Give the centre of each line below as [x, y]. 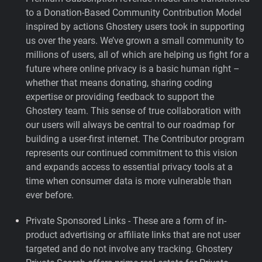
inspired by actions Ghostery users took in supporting [135, 27]
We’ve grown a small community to [172, 41]
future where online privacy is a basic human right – [133, 69]
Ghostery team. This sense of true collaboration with [133, 111]
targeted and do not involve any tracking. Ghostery [129, 249]
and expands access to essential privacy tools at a [129, 167]
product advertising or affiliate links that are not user [133, 235]
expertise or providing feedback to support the [120, 97]
